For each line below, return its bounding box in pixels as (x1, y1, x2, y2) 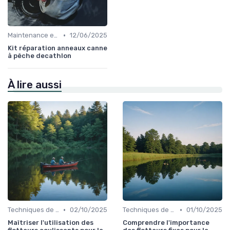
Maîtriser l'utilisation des (8, 219, 93, 227)
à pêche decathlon (8, 52, 71, 60)
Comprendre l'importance (123, 219, 209, 227)
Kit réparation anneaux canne (8, 44, 107, 52)
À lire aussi (8, 79, 62, 91)
